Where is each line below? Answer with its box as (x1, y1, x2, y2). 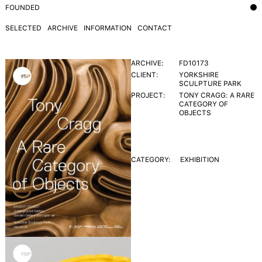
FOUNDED (5, 1, 40, 14)
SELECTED (5, 22, 42, 35)
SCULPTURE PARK (179, 77, 242, 90)
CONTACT (137, 22, 172, 35)
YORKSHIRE (179, 68, 219, 81)
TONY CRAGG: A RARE (179, 89, 255, 102)
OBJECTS (179, 106, 212, 119)
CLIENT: (131, 68, 158, 81)
